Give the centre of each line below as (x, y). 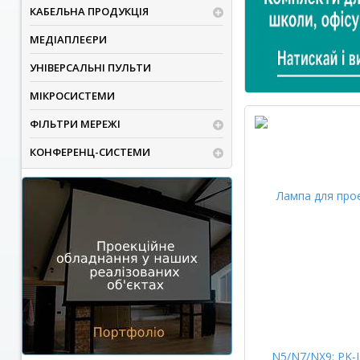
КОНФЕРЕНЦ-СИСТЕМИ (90, 152)
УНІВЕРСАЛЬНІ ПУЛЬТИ (90, 67)
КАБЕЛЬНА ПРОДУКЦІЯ (89, 11)
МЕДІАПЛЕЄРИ (68, 39)
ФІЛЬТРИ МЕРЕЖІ (75, 124)
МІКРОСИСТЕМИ (72, 96)
